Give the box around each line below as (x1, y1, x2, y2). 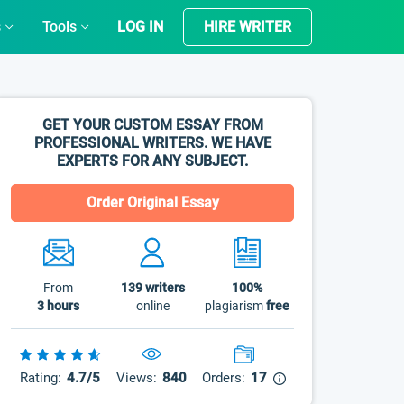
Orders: (202, 370, 246, 386)
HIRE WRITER (204, 18, 291, 35)
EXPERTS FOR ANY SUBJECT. (57, 152, 249, 170)
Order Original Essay (86, 194, 219, 211)
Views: (116, 370, 158, 386)
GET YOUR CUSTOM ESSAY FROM (41, 116, 263, 133)
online (135, 298, 170, 313)
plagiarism (204, 298, 266, 313)
